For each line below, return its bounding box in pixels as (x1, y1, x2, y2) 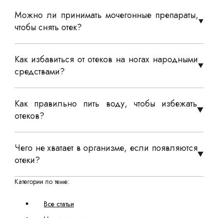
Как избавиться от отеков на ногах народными (15, 53, 198, 66)
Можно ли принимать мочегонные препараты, (15, 9, 199, 21)
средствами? (15, 65, 65, 78)
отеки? (15, 154, 40, 166)
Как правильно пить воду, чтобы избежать (15, 97, 197, 110)
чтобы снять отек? (15, 21, 82, 34)
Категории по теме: (15, 177, 69, 186)
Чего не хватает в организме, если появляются (15, 142, 198, 154)
